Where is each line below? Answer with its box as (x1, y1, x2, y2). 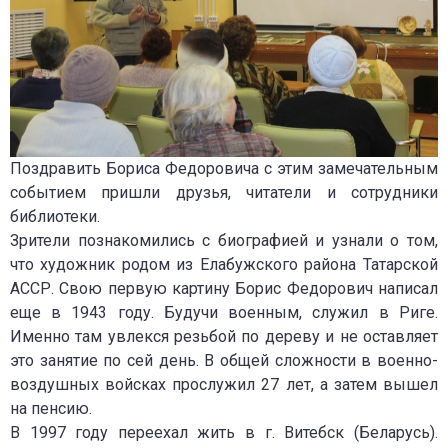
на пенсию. (10, 399, 92, 419)
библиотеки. (10, 207, 100, 227)
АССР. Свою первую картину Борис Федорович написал (10, 279, 438, 299)
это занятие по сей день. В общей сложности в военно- (10, 351, 438, 371)
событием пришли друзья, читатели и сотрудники (10, 183, 438, 203)
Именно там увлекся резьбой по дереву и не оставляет (10, 327, 438, 347)
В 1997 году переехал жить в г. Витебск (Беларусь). (10, 423, 438, 443)
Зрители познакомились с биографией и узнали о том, (10, 231, 438, 251)
